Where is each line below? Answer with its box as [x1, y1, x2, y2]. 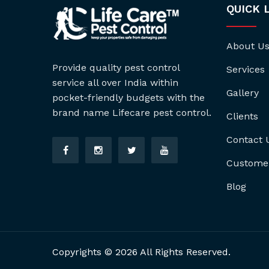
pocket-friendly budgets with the [52, 92, 205, 103]
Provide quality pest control [52, 62, 180, 73]
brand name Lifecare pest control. [52, 107, 211, 118]
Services [226, 64, 265, 75]
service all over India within [52, 77, 178, 88]
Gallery [226, 87, 259, 98]
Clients [226, 110, 259, 122]
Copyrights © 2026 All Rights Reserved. [52, 246, 231, 258]
